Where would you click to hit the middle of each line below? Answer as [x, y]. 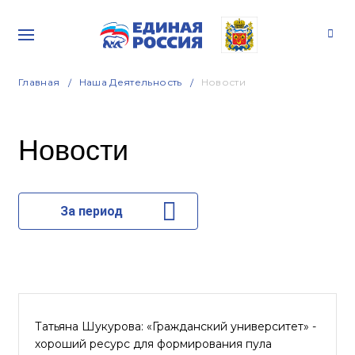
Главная [39, 82]
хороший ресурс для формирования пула [153, 344]
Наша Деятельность [130, 82]
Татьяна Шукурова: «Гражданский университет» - [176, 326]
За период [91, 211]
